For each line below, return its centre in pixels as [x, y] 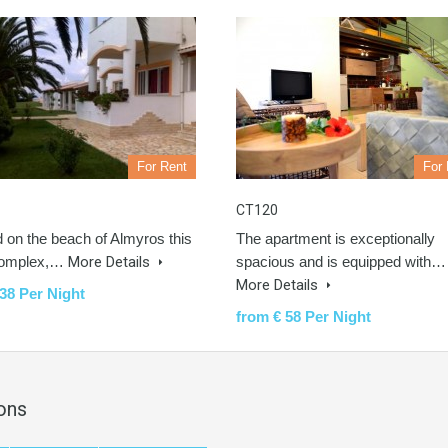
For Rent [162, 166]
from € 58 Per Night [303, 316]
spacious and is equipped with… [341, 261]
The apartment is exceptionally [335, 238]
